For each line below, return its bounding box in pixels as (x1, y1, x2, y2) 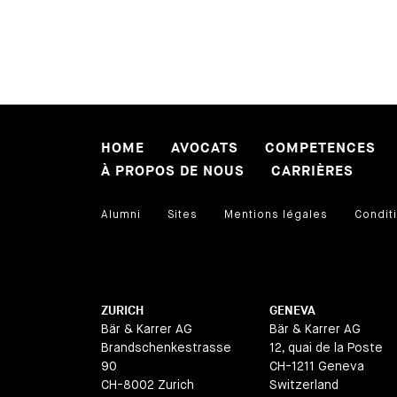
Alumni (101, 208, 141, 221)
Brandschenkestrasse (101, 340, 231, 354)
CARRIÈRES (271, 163, 354, 180)
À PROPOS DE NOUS (101, 163, 245, 180)
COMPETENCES (265, 140, 376, 157)
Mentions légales (224, 208, 328, 221)
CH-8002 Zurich (101, 378, 194, 392)
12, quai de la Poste (269, 340, 383, 354)
